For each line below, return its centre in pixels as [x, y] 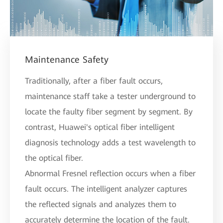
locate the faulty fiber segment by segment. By [109, 111]
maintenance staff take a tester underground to [110, 96]
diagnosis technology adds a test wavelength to [110, 142]
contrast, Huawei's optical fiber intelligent [100, 127]
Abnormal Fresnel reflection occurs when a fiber [110, 173]
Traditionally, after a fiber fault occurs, [94, 81]
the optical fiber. [54, 158]
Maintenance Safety [67, 59]
